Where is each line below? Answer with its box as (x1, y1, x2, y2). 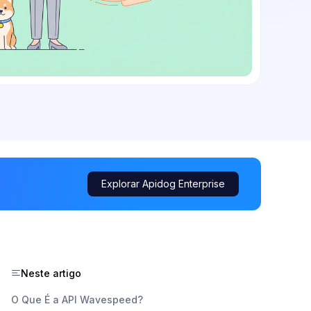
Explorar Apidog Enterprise (101, 177, 225, 190)
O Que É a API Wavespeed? (11, 293, 143, 305)
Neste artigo (21, 267, 81, 279)
